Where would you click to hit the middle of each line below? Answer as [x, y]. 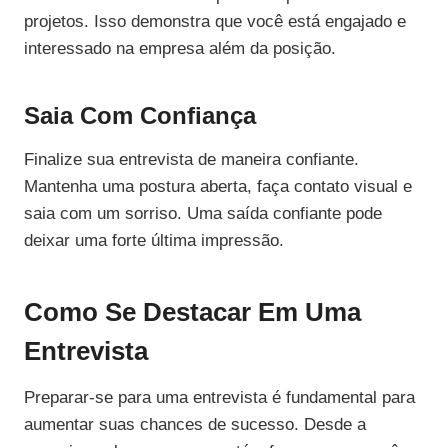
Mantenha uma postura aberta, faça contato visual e [218, 187]
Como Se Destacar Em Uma [192, 312]
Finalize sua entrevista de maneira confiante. [191, 160]
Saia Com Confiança [140, 116]
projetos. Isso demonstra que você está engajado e [215, 22]
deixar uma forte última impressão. [154, 241]
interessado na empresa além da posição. [180, 49]
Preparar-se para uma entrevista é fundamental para [219, 398]
